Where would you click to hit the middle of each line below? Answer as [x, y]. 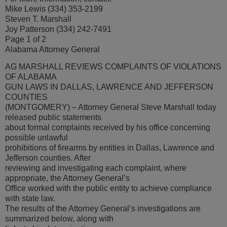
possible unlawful [36, 138]
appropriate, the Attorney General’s [67, 178]
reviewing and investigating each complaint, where [96, 168]
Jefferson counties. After [48, 158]
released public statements [53, 118]
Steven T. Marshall [38, 19]
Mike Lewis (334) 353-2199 [54, 9]
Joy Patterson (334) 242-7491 [58, 29]
